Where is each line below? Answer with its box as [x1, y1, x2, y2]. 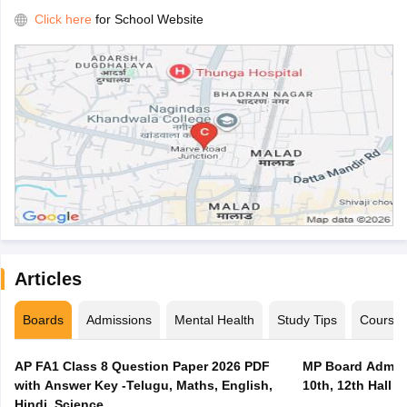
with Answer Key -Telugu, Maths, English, [14, 378, 273, 393]
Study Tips [276, 313, 337, 328]
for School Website [94, 12, 203, 27]
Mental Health [174, 313, 254, 328]
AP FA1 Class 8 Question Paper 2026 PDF [14, 359, 270, 374]
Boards [22, 313, 64, 328]
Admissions [85, 313, 152, 328]
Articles [14, 269, 82, 290]
